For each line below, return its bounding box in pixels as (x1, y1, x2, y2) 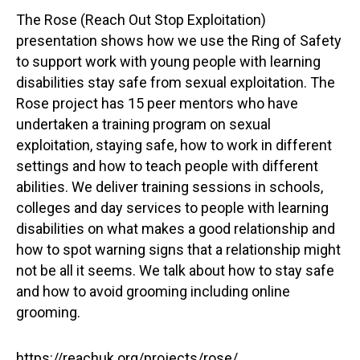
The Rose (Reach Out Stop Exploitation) (16, 10, 266, 28)
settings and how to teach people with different (16, 157, 318, 174)
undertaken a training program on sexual (16, 115, 271, 133)
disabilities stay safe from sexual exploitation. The (16, 73, 335, 91)
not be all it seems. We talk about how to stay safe (16, 261, 334, 279)
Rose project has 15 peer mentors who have (16, 94, 298, 112)
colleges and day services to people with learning (16, 198, 329, 216)
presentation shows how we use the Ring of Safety (16, 31, 342, 49)
